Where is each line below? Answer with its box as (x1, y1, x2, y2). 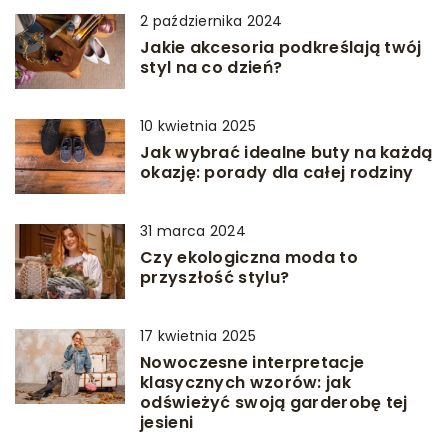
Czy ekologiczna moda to (140, 246, 358, 269)
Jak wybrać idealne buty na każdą (140, 141, 433, 164)
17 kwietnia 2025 (140, 326, 256, 346)
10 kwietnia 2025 (140, 116, 256, 136)
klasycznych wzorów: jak (140, 371, 351, 394)
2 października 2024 (140, 11, 283, 31)
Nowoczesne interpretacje (140, 351, 365, 374)
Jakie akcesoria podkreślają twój (140, 36, 422, 59)
